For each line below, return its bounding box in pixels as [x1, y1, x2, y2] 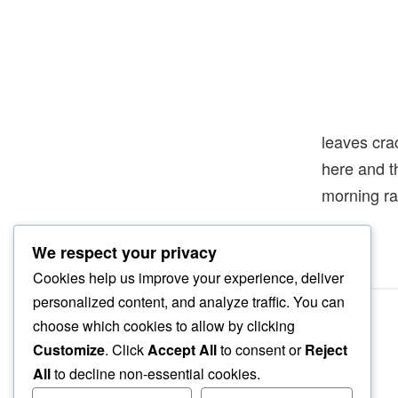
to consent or [217, 339, 305, 361]
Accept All [147, 339, 217, 361]
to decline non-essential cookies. [51, 363, 260, 385]
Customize [33, 339, 105, 361]
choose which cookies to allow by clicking [33, 315, 295, 337]
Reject [305, 339, 347, 361]
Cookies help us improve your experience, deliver [33, 267, 344, 289]
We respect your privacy [32, 241, 217, 265]
